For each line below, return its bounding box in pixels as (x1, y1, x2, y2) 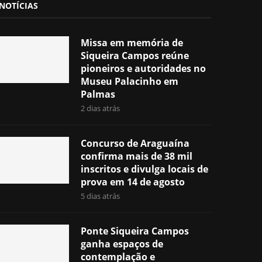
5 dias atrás (81, 191, 120, 202)
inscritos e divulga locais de (81, 163, 209, 176)
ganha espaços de (81, 237, 164, 251)
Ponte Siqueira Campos (81, 225, 189, 238)
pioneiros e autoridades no (81, 62, 206, 75)
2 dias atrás (81, 103, 120, 114)
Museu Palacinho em (81, 75, 179, 88)
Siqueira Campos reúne (81, 49, 189, 63)
